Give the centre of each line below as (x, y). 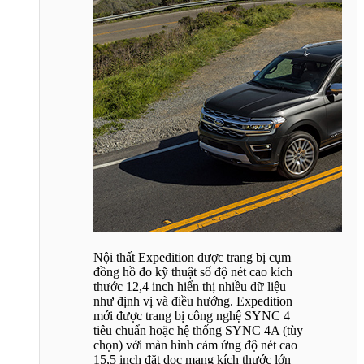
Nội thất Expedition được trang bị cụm (192, 257)
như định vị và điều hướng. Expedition (193, 301)
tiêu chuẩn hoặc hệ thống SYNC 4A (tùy (198, 330)
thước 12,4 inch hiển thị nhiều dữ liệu (190, 286)
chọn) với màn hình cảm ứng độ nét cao (195, 344)
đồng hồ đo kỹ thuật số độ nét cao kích (193, 271)
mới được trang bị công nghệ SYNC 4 (192, 315)
